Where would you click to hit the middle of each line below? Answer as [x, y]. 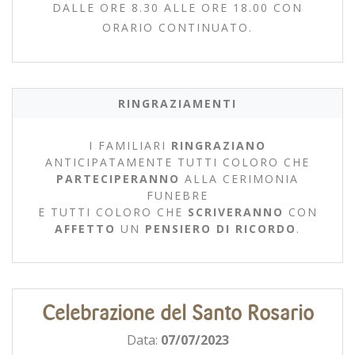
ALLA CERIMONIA [239, 178]
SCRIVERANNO [235, 212]
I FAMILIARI [130, 145]
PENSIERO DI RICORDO [221, 228]
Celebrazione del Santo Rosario [177, 313]
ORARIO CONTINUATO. [177, 27]
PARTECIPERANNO [118, 178]
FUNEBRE [177, 195]
